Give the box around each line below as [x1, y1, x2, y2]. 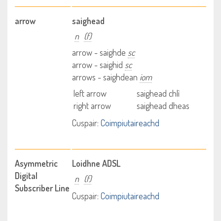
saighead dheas [136, 100, 189, 111]
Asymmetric [15, 158, 58, 169]
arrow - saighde [72, 47, 128, 58]
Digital [15, 170, 37, 181]
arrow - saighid [72, 59, 125, 70]
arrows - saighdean [72, 72, 140, 82]
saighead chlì [136, 88, 180, 99]
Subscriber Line [15, 183, 70, 193]
